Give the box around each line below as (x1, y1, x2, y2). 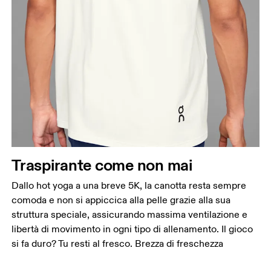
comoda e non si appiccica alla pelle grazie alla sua (11, 194, 231, 206)
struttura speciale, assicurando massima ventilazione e (11, 208, 248, 221)
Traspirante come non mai (11, 154, 192, 175)
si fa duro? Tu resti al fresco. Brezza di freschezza (11, 237, 224, 250)
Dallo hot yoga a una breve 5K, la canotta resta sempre (11, 179, 247, 192)
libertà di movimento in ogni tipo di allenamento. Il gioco (11, 223, 253, 235)
